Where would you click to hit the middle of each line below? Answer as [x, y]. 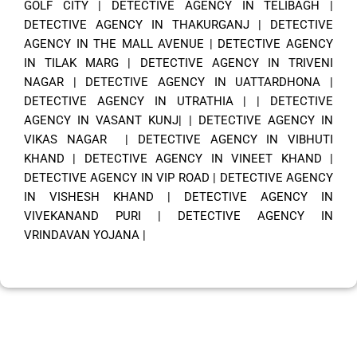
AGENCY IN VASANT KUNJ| [103, 121]
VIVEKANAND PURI [82, 216]
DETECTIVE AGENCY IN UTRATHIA [129, 102]
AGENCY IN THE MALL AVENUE [114, 44]
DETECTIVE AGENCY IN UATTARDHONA [203, 82]
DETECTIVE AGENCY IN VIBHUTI [235, 140]
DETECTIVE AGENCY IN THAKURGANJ [137, 25]
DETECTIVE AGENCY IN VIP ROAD [117, 178]
